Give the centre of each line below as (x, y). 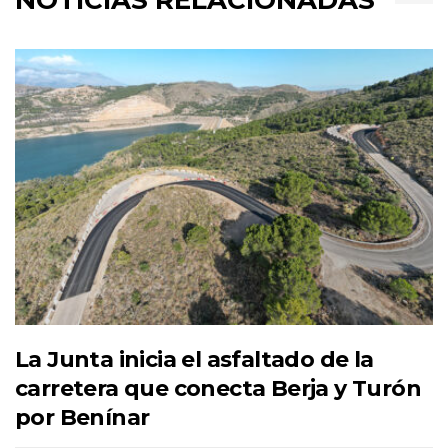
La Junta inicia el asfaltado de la (194, 359)
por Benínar (82, 417)
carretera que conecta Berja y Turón (218, 388)
